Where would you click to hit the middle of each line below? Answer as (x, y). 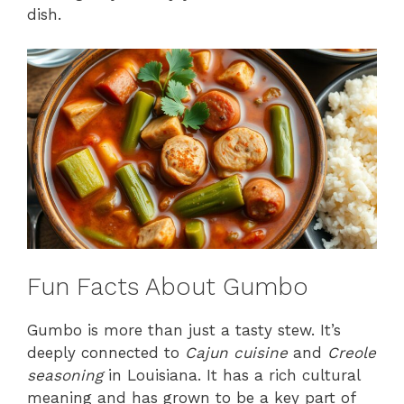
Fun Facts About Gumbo (168, 286)
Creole (352, 352)
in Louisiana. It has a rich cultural (231, 375)
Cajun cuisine (236, 352)
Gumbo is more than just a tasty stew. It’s (184, 330)
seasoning (65, 375)
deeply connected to (106, 352)
